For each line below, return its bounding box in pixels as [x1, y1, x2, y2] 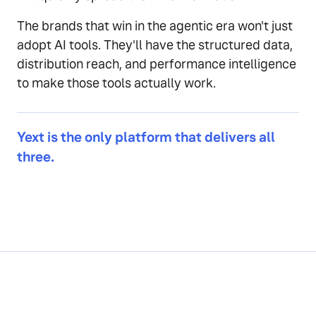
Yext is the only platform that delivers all [17, 128, 275, 146]
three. [17, 148, 54, 166]
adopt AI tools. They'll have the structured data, [17, 37, 293, 54]
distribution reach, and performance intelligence [17, 56, 296, 73]
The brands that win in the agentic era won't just [17, 18, 293, 35]
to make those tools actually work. [17, 75, 216, 92]
